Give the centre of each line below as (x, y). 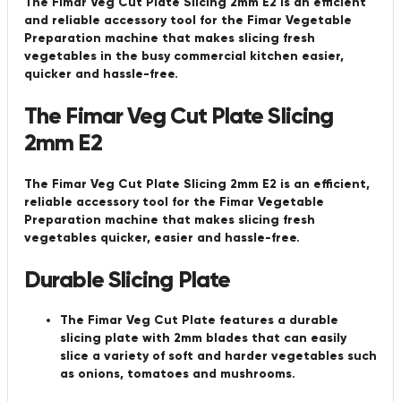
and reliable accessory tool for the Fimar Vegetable (188, 21)
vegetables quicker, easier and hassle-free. (162, 237)
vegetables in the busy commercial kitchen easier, (184, 56)
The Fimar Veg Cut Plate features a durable (199, 320)
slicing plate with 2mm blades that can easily (203, 338)
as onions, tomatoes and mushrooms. (178, 374)
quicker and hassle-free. (101, 74)
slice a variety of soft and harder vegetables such (218, 356)
